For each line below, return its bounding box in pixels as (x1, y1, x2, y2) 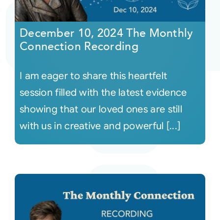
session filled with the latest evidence (19, 86, 187, 99)
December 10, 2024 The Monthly (19, 26, 193, 41)
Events (11, 51, 36, 62)
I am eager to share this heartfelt (19, 70, 167, 82)
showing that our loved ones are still (19, 103, 183, 116)
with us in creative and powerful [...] (19, 120, 181, 133)
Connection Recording (19, 39, 138, 55)
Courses (11, 19, 41, 30)
